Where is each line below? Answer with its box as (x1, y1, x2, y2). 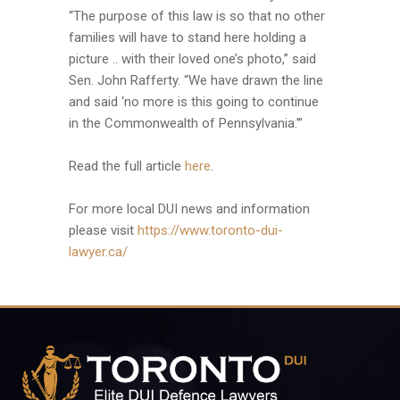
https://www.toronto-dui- (137, 221, 283, 238)
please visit (68, 221, 137, 238)
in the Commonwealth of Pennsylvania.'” (68, 114, 303, 131)
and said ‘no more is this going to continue (68, 93, 319, 110)
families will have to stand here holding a (68, 29, 306, 46)
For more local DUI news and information (68, 200, 310, 217)
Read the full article (68, 157, 185, 174)
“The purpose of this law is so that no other (68, 7, 325, 24)
